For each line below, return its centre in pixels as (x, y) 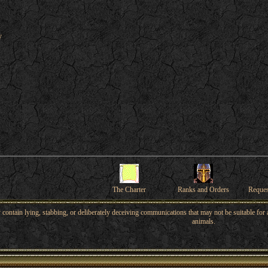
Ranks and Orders (204, 190)
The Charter (130, 190)
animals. (203, 221)
